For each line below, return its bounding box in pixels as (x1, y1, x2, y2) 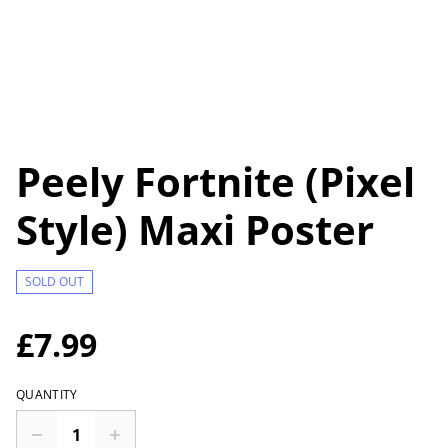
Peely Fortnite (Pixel (16, 154, 415, 209)
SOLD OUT (25, 273, 84, 290)
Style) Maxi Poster (16, 202, 374, 257)
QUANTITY (16, 386, 78, 403)
